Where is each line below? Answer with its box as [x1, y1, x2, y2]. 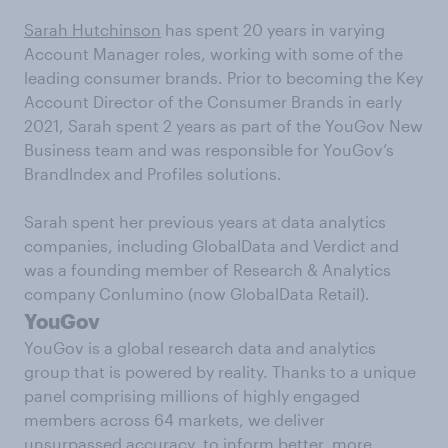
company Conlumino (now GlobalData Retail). [24, 283, 370, 303]
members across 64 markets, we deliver [24, 409, 325, 429]
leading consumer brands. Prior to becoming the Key [24, 67, 423, 87]
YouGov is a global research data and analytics [24, 337, 376, 357]
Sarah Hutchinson [24, 19, 161, 39]
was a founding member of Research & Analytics [24, 259, 391, 279]
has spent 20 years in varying [161, 19, 385, 39]
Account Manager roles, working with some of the [24, 43, 403, 63]
